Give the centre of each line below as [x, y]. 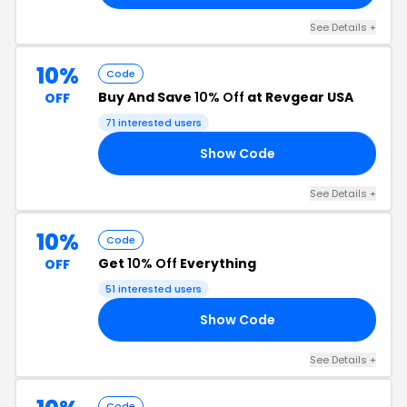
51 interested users [154, 289]
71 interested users [154, 123]
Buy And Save [146, 97]
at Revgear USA [299, 97]
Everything [217, 263]
